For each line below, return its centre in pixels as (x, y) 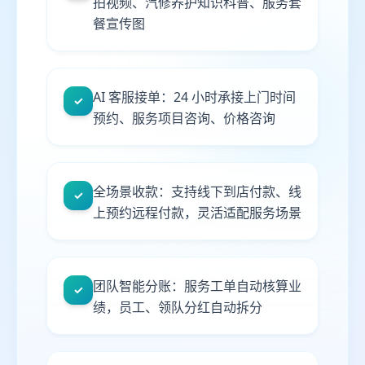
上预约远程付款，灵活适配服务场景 (197, 213)
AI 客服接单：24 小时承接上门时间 (194, 97)
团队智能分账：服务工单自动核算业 (197, 286)
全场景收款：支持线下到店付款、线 (197, 191)
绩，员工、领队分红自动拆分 (178, 307)
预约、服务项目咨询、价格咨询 (184, 118)
